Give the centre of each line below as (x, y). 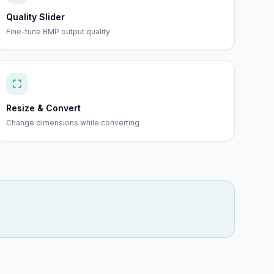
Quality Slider (36, 17)
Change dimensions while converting (73, 123)
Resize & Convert (44, 108)
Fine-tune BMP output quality (58, 31)
